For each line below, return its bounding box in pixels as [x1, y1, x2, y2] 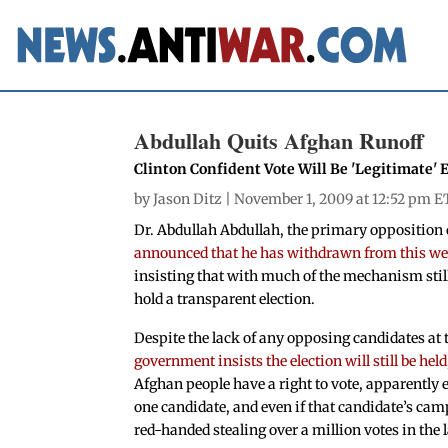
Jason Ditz [153, 189, 223, 208]
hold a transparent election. [134, 289, 316, 308]
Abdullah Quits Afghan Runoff [134, 123, 424, 157]
